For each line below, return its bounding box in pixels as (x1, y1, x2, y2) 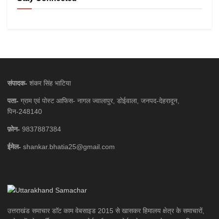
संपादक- (7, 79, 27, 88)
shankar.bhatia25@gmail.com (21, 143, 115, 151)
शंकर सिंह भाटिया (27, 79, 71, 88)
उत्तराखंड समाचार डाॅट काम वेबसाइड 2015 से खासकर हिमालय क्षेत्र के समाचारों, (7, 207, 204, 215)
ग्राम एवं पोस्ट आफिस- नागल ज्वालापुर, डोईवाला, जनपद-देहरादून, (19, 97, 179, 105)
